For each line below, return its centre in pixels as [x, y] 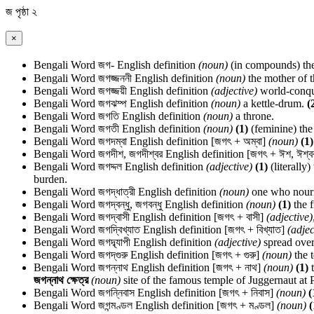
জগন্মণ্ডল [115, 305]
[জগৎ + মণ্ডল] [245, 305]
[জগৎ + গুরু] [235, 255]
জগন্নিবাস [116, 293]
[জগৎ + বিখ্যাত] [254, 230]
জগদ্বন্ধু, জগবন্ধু [130, 204]
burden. [50, 179]
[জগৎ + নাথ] [237, 267]
